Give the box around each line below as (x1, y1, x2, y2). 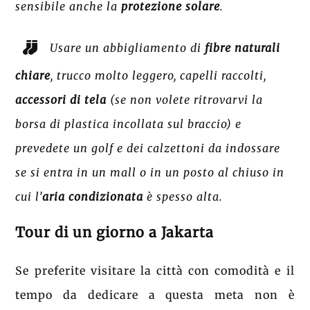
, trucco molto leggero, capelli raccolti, (51, 69, 267, 83)
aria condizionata (42, 190, 144, 204)
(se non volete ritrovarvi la (107, 93, 264, 107)
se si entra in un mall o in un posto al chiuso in (15, 165, 285, 180)
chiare (15, 69, 51, 83)
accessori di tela (15, 93, 107, 107)
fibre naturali (205, 40, 281, 55)
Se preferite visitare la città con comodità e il (15, 264, 295, 278)
